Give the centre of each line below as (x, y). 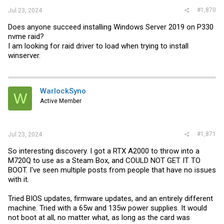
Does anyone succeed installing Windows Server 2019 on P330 (111, 27)
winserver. (24, 55)
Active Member (61, 101)
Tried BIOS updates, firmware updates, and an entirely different (110, 198)
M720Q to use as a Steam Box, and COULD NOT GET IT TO (104, 160)
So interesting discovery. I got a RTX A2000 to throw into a (104, 151)
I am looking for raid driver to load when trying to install (98, 46)
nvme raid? (26, 36)
